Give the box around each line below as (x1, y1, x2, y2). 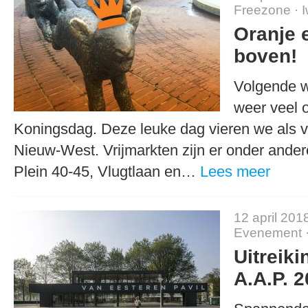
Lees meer (200, 163, 270, 180)
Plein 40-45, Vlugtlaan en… (14, 163, 200, 180)
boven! (234, 45, 297, 67)
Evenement (234, 225, 302, 240)
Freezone (234, 3, 291, 17)
